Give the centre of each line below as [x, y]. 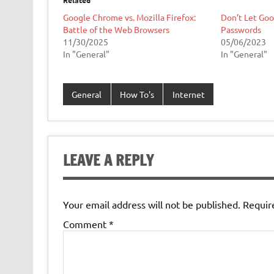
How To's [137, 94]
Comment [86, 224]
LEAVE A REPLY [108, 160]
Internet [188, 94]
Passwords [241, 30]
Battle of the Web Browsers [116, 30]
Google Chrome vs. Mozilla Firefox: [129, 17]
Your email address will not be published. [151, 204]
